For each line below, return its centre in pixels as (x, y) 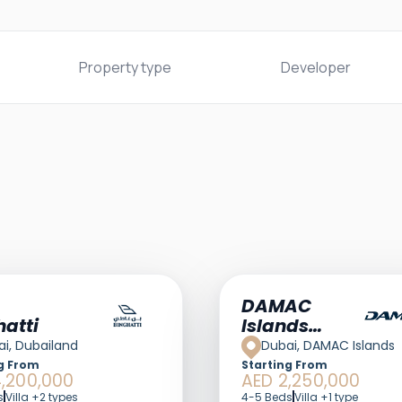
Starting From (284, 365)
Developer (316, 67)
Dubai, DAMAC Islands (328, 345)
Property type (125, 67)
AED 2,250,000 (301, 381)
